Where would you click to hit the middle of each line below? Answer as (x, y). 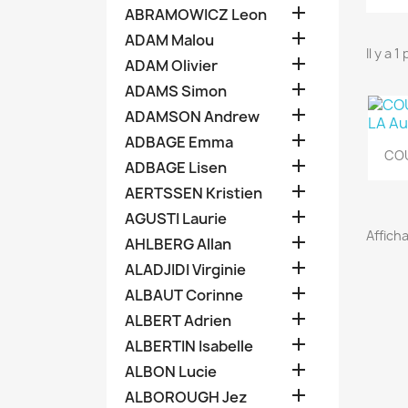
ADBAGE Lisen (176, 168)
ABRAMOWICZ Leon (196, 15)
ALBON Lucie (171, 372)
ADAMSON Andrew (192, 117)
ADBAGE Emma (179, 142)
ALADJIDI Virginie (185, 270)
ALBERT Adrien (178, 321)
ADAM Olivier (171, 66)
